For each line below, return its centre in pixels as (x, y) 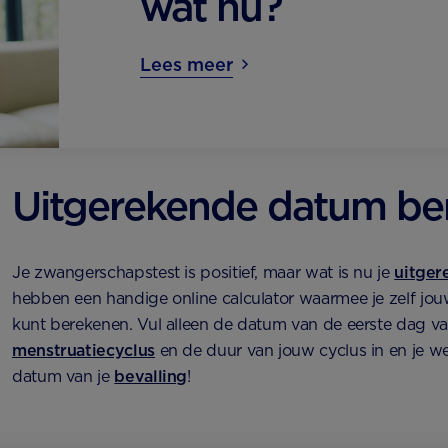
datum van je (63, 377)
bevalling (151, 377)
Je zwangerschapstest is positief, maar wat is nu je (203, 273)
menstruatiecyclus (83, 351)
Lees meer (187, 64)
